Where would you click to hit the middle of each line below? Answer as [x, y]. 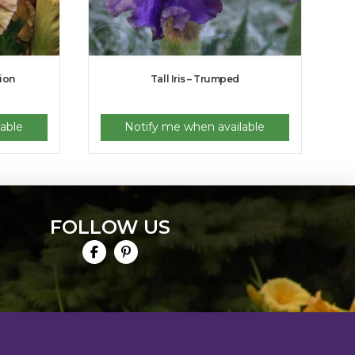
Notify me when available [195, 127]
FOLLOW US [110, 227]
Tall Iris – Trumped [195, 78]
